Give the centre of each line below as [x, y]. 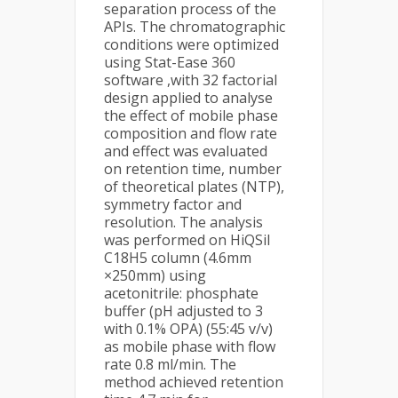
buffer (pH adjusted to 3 [183, 311]
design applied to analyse [188, 98]
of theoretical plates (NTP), [194, 187]
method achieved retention [194, 382]
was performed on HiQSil [187, 240]
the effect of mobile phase [191, 115]
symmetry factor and [173, 204]
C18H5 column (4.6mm [178, 258]
